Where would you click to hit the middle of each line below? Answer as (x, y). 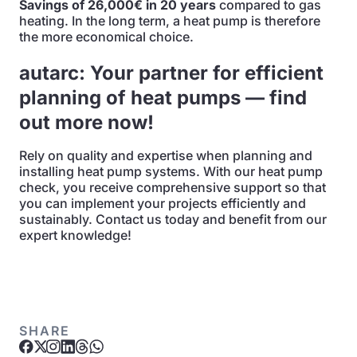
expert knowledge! (75, 235)
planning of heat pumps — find (163, 98)
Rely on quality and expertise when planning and (166, 155)
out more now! (86, 122)
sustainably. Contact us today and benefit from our (173, 219)
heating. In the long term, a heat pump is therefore (170, 21)
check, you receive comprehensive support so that (173, 187)
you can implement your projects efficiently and (163, 203)
